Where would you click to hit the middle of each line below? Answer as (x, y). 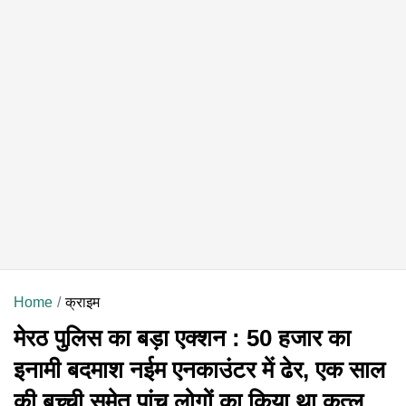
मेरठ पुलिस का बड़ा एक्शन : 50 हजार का (182, 338)
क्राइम (82, 302)
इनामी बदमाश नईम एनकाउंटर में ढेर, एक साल (199, 369)
